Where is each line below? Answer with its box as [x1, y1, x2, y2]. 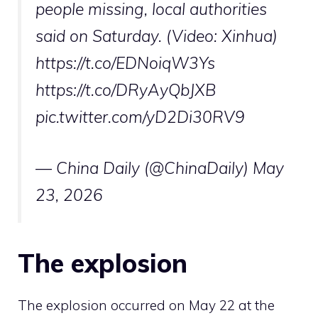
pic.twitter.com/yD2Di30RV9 [35, 106, 245, 127]
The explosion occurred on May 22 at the [18, 297, 275, 314]
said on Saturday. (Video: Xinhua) [35, 25, 278, 46]
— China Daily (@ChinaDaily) [35, 158, 253, 179]
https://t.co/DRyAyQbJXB [35, 79, 216, 100]
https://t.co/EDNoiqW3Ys [35, 52, 215, 73]
